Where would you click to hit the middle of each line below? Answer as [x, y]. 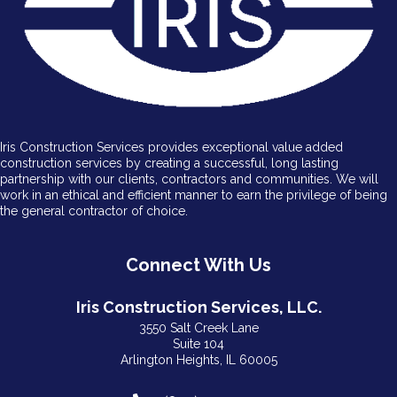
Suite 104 [198, 344]
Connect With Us [198, 265]
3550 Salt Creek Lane [198, 328]
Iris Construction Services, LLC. [198, 307]
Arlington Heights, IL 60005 [198, 360]
